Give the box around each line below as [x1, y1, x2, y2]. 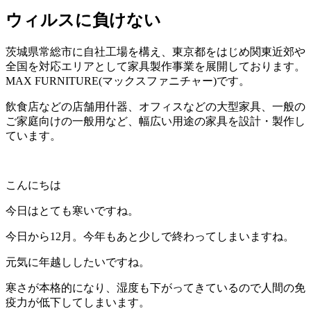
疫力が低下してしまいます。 [6, 296, 150, 308]
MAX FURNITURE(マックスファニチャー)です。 [6, 74, 250, 87]
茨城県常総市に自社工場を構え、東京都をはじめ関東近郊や [6, 45, 305, 58]
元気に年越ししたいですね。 [6, 255, 150, 268]
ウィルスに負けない [6, 10, 161, 29]
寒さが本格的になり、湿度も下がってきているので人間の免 [6, 281, 305, 294]
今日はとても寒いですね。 [6, 204, 139, 217]
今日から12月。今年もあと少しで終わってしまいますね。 [6, 230, 294, 242]
